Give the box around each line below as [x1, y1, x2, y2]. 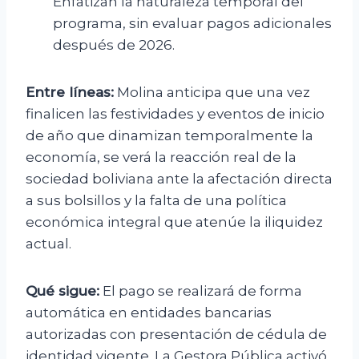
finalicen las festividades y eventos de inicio [26, 106, 325, 123]
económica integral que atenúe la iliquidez [26, 214, 323, 231]
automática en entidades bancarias [26, 305, 272, 321]
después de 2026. [53, 37, 175, 54]
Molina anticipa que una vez [114, 84, 310, 101]
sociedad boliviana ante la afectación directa [26, 171, 333, 188]
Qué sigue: [26, 283, 99, 300]
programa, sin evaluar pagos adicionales [53, 15, 332, 32]
